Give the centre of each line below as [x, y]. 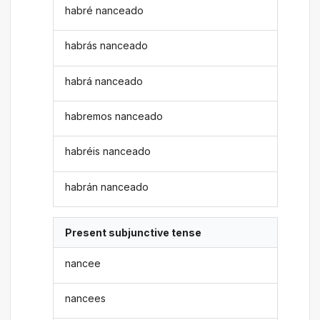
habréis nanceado [108, 151]
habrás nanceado [107, 46]
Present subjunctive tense [134, 233]
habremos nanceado [114, 116]
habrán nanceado [107, 186]
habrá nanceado [104, 81]
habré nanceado [105, 10]
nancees [86, 298]
